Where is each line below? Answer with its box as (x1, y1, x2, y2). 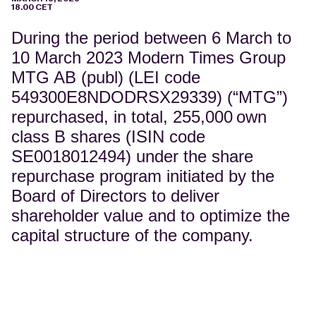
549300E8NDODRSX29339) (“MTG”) (11, 87, 288, 107)
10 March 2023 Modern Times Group (11, 48, 286, 67)
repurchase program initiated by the (11, 166, 274, 186)
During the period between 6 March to (11, 28, 291, 47)
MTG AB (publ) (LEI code (11, 68, 200, 87)
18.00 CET (11, 2, 53, 12)
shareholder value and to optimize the (11, 206, 290, 225)
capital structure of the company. (11, 226, 253, 245)
